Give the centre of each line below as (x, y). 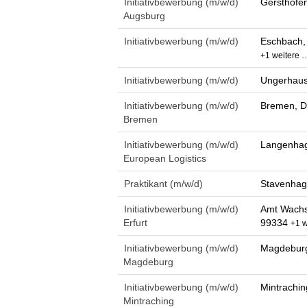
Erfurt (135, 223)
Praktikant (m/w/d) (163, 184)
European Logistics (165, 158)
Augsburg (144, 16)
